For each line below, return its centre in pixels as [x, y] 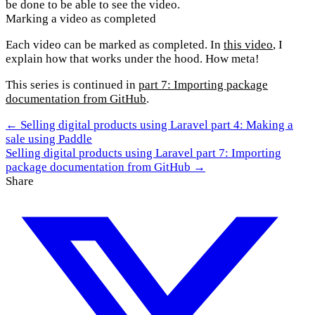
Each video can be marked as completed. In [115, 45]
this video [248, 45]
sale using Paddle [49, 139]
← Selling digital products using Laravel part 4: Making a [149, 125]
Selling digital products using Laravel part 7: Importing [143, 153]
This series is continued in [72, 85]
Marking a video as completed [81, 19]
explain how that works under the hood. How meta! [133, 59]
